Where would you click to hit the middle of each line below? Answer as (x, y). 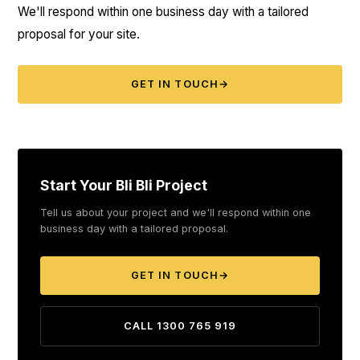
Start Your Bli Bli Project (124, 185)
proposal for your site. (79, 34)
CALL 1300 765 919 (180, 326)
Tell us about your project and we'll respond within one (176, 213)
